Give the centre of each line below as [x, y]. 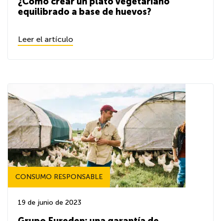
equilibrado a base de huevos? [85, 12]
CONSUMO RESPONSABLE [59, 177]
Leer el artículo [45, 39]
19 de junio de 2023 [50, 203]
